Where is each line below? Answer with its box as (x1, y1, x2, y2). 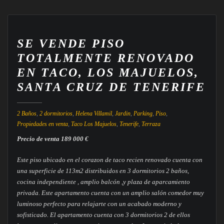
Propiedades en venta (16, 120, 68, 127)
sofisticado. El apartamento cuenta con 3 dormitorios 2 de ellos (16, 211, 190, 218)
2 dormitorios (39, 109, 72, 117)
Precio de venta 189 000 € (16, 134, 88, 142)
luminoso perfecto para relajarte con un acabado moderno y (16, 200, 181, 207)
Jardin (114, 109, 130, 117)
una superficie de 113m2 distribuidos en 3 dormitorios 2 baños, (16, 167, 189, 174)
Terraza (141, 120, 160, 127)
